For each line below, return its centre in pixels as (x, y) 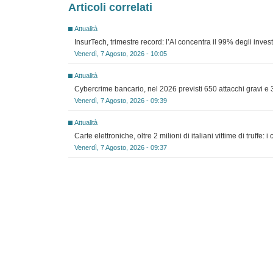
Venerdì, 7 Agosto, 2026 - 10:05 (121, 54)
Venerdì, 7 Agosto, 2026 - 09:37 (121, 147)
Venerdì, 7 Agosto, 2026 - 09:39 (121, 101)
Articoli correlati (110, 7)
